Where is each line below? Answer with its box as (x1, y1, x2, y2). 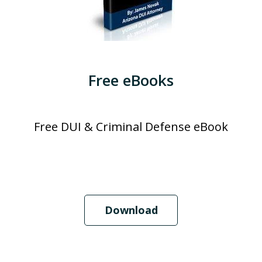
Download (104, 202, 158, 217)
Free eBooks (88, 69, 174, 91)
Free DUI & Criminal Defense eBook (34, 118, 228, 135)
